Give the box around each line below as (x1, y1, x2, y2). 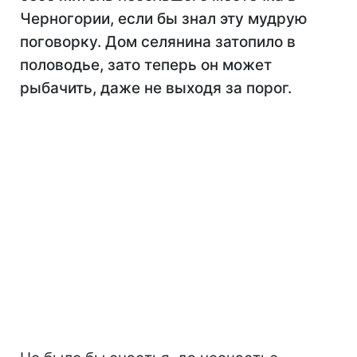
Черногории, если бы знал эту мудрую (20, 10, 308, 28)
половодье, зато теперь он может (20, 56, 272, 74)
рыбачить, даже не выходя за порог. (20, 79, 292, 97)
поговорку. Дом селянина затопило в (20, 33, 296, 51)
